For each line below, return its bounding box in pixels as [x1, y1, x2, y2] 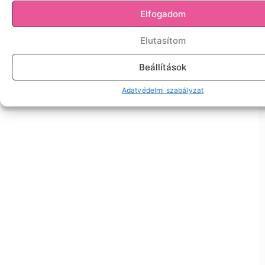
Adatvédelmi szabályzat [121, 86, 204, 95]
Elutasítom [140, 34, 186, 46]
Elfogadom [140, 8, 186, 20]
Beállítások [139, 61, 186, 73]
